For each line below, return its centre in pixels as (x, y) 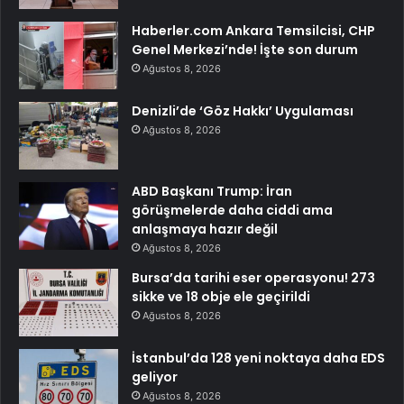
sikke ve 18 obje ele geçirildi (221, 297)
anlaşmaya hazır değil (205, 230)
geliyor (155, 377)
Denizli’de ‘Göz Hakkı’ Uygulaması (243, 111)
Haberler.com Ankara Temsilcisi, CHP (253, 31)
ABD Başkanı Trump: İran (212, 192)
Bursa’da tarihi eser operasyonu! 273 (253, 278)
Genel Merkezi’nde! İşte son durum (245, 50)
